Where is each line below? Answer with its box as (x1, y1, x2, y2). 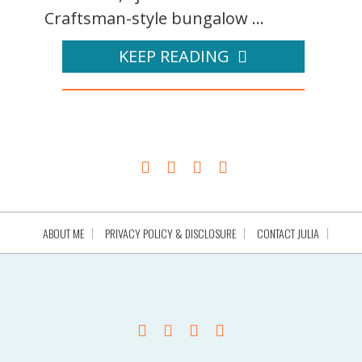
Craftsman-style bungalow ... (44, 6, 264, 29)
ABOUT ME (42, 224, 84, 242)
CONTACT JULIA (256, 224, 319, 242)
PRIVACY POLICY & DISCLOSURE (104, 224, 236, 242)
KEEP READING (119, 44, 229, 67)
